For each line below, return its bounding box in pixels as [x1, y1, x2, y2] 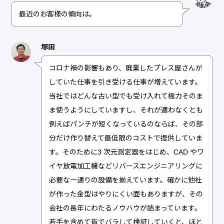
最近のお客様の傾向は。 [19, 9, 96, 18]
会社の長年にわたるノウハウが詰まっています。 [49, 203, 202, 212]
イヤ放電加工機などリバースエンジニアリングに [49, 161, 203, 170]
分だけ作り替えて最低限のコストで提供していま [49, 133, 203, 142]
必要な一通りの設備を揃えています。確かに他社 [49, 175, 202, 184]
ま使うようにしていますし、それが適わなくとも [49, 105, 203, 114]
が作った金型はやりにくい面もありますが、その [49, 189, 203, 198]
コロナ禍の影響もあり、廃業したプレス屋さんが [49, 63, 203, 72]
